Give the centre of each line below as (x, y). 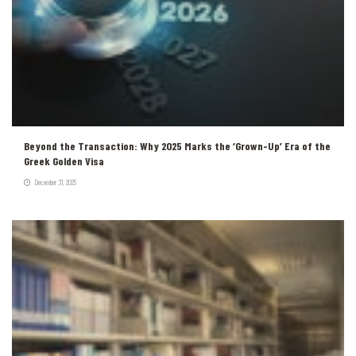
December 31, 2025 (54, 182)
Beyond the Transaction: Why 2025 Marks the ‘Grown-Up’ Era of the (177, 145)
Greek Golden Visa (64, 161)
